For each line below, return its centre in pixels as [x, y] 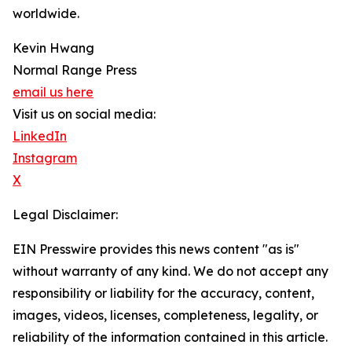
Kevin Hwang [53, 48]
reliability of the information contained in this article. [170, 337]
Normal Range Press [75, 70]
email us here [53, 92]
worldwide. [46, 14]
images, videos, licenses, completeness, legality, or [165, 315]
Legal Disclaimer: [65, 215]
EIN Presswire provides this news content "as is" [156, 249]
